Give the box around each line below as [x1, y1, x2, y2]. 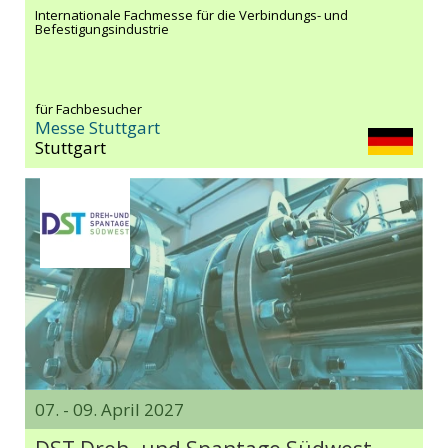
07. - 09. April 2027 [35, 398, 184, 422]
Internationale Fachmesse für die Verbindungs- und [35, 6, 348, 25]
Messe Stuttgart [35, 116, 160, 140]
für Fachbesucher [35, 100, 142, 119]
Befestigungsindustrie [35, 20, 169, 39]
